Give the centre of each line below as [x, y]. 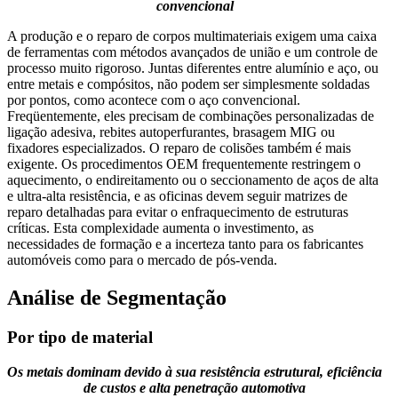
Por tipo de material [80, 337]
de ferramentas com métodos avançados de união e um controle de [192, 52]
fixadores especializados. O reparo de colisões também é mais [179, 148]
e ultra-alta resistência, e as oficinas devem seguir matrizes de [177, 196]
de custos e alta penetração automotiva [195, 387]
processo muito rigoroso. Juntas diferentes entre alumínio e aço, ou [193, 68]
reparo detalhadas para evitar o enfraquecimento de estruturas [178, 212]
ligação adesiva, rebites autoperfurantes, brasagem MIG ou [171, 132]
